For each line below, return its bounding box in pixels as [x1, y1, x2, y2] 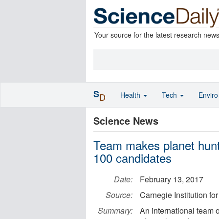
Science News [93, 113, 158, 128]
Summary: [98, 205, 132, 216]
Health [120, 90, 142, 100]
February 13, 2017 [140, 174, 203, 185]
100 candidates [93, 149, 172, 166]
